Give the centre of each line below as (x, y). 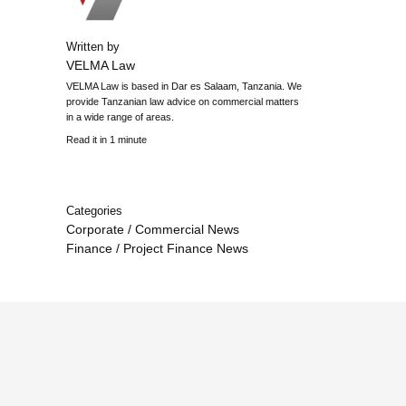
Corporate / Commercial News (153, 230)
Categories (94, 211)
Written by (93, 47)
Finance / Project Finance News (157, 249)
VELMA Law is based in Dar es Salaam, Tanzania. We (184, 86)
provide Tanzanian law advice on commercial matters (183, 101)
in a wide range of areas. (120, 117)
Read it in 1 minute (106, 140)
